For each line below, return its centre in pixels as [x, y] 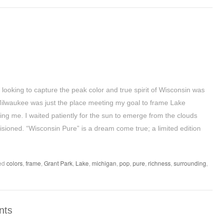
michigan [104, 163]
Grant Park [58, 163]
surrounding [190, 163]
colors [15, 163]
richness [159, 163]
